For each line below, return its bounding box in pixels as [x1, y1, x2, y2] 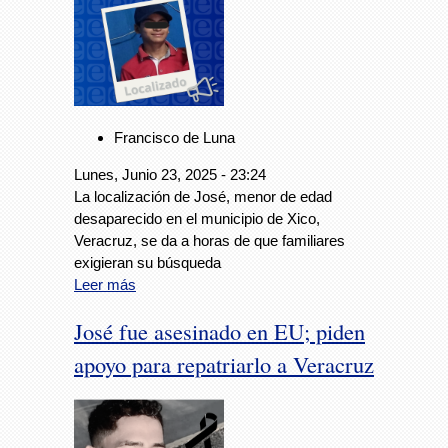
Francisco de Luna [114, 129, 235, 147]
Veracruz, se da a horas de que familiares [74, 232, 345, 250]
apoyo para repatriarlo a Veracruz [74, 348, 374, 379]
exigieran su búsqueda [74, 254, 221, 272]
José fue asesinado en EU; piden [74, 315, 365, 346]
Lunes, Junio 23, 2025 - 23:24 [74, 166, 266, 184]
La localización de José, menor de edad [74, 188, 332, 206]
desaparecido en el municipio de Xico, [74, 210, 320, 228]
